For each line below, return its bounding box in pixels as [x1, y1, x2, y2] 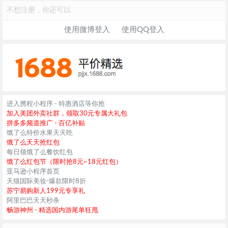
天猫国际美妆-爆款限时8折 [7, 178, 86, 185]
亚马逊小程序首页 [7, 168, 60, 175]
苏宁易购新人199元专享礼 [7, 187, 85, 194]
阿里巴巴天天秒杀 [7, 197, 60, 204]
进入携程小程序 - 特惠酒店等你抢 [7, 100, 105, 107]
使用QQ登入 [121, 25, 164, 34]
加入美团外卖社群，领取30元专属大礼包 [7, 110, 127, 117]
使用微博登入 [64, 25, 110, 34]
